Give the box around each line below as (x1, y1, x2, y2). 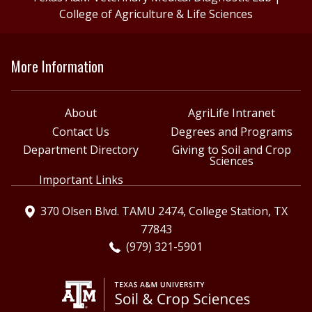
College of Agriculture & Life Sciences (59, 6, 253, 22)
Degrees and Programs (170, 123, 292, 139)
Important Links (38, 171, 123, 187)
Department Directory (23, 142, 139, 158)
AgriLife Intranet (187, 104, 275, 120)
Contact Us (52, 123, 109, 139)
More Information (11, 55, 104, 77)
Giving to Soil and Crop (171, 142, 291, 158)
